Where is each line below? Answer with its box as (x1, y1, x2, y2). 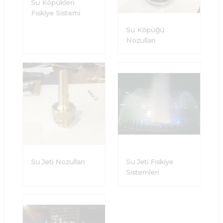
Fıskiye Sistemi (31, 9, 80, 17)
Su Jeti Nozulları (31, 158, 85, 166)
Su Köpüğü (126, 26, 164, 34)
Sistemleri (126, 168, 159, 177)
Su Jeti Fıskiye (126, 158, 173, 166)
